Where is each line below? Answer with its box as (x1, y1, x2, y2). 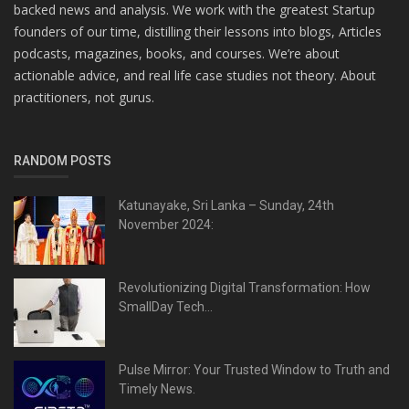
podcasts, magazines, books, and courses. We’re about (14, 45, 340, 63)
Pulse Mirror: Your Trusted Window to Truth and (119, 362, 390, 378)
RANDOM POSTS (14, 153, 111, 169)
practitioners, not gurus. (14, 89, 154, 107)
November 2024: (119, 217, 214, 233)
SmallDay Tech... (119, 299, 213, 315)
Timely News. (119, 382, 195, 397)
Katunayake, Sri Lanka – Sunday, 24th (119, 198, 334, 214)
